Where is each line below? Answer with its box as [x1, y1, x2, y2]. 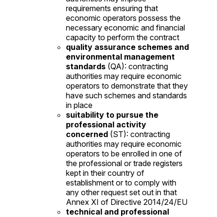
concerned [66, 129, 108, 139]
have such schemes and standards [66, 90, 187, 100]
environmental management [66, 51, 175, 62]
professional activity [66, 119, 146, 129]
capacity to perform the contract [66, 32, 179, 42]
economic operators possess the [66, 13, 181, 23]
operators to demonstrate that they [66, 80, 188, 91]
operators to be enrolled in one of [66, 148, 182, 158]
